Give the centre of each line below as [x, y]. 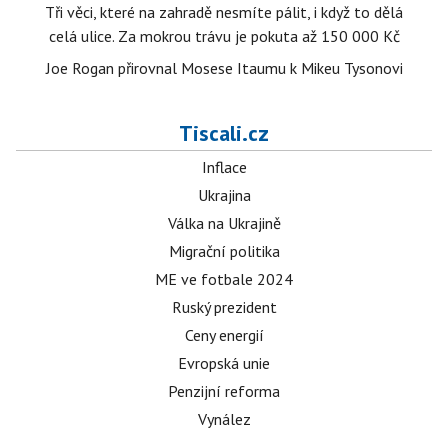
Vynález [224, 419]
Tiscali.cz [224, 133]
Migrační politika [224, 251]
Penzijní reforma [224, 391]
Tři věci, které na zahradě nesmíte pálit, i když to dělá [224, 12]
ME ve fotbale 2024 [224, 279]
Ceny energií [224, 335]
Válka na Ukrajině [224, 223]
